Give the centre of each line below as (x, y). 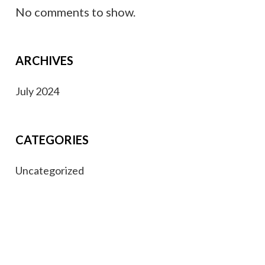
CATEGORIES (52, 140)
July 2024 (37, 91)
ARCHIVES (44, 60)
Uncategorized (49, 170)
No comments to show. (75, 12)
